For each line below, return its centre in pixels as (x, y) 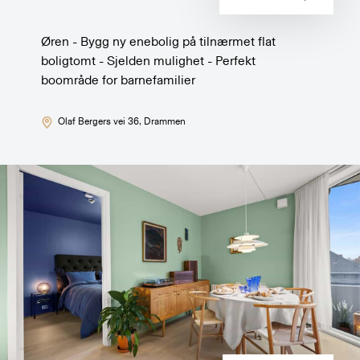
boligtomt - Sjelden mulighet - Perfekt (149, 61)
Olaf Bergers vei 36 (98, 121)
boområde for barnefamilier (119, 80)
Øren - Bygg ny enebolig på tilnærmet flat (159, 41)
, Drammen (162, 121)
